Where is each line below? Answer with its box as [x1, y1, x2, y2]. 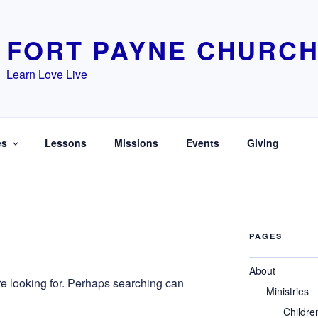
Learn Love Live [6, 66, 87, 82]
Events [185, 135, 219, 150]
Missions [114, 135, 158, 150]
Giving [246, 135, 279, 150]
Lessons [44, 135, 87, 150]
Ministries [265, 284, 309, 298]
